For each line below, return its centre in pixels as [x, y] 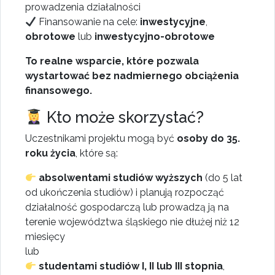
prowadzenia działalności [83, 7]
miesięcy [45, 237]
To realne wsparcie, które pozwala [112, 61]
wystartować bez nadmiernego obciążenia [132, 76]
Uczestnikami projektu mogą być [101, 139]
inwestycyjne [173, 22]
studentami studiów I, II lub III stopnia [131, 266]
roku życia [50, 153]
